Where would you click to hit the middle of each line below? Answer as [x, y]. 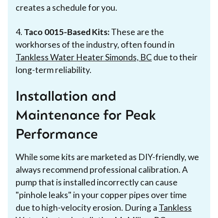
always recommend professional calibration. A [102, 169]
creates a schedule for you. [66, 7]
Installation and [66, 97]
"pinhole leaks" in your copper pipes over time [101, 195]
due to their [175, 57]
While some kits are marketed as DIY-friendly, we [107, 157]
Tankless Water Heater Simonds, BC [84, 57]
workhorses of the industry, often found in [95, 44]
